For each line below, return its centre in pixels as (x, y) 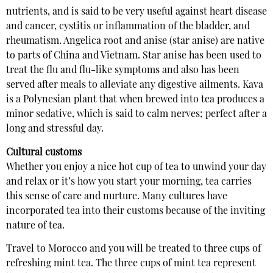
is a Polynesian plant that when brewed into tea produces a (135, 100)
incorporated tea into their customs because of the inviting (136, 211)
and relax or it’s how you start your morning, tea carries (129, 182)
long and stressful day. (55, 129)
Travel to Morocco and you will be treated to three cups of (133, 250)
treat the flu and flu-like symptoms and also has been (123, 71)
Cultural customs (44, 153)
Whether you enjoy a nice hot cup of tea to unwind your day (136, 167)
